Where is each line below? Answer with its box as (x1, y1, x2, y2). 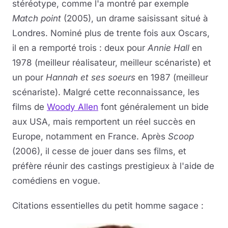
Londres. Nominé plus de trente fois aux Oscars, (12, 28, 210, 38)
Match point (12, 13, 61, 23)
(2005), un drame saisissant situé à (61, 13, 208, 23)
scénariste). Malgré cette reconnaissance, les (12, 87, 199, 97)
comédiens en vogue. (12, 176, 100, 186)
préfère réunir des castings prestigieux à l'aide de (12, 161, 214, 171)
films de (12, 102, 47, 112)
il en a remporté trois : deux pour (12, 43, 148, 53)
